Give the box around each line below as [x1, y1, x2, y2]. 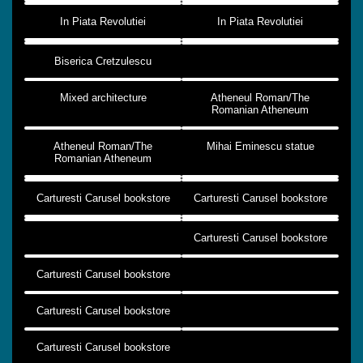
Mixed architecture [59, 91, 147, 104]
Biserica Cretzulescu [54, 54, 152, 67]
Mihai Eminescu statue [206, 139, 314, 152]
